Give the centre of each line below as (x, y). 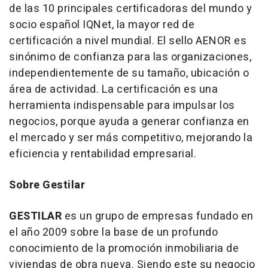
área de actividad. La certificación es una (113, 90)
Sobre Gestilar (47, 185)
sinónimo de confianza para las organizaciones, (130, 57)
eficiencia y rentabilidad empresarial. (103, 154)
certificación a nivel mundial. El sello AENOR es (128, 41)
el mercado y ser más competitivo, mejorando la (131, 138)
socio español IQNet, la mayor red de (102, 25)
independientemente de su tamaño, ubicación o (129, 74)
